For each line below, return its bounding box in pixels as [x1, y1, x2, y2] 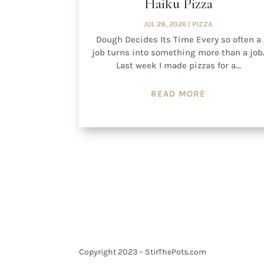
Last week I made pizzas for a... [115, 60, 241, 71]
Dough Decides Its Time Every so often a [95, 34, 261, 45]
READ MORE [151, 88, 206, 99]
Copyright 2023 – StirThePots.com [79, 247, 207, 257]
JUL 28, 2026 [144, 19, 187, 28]
